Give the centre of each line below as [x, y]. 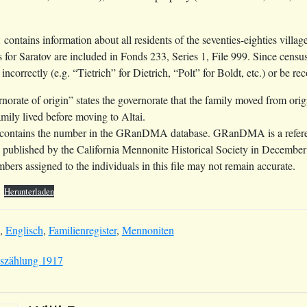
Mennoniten [148, 230]
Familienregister [82, 230]
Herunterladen [29, 191]
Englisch [24, 230]
